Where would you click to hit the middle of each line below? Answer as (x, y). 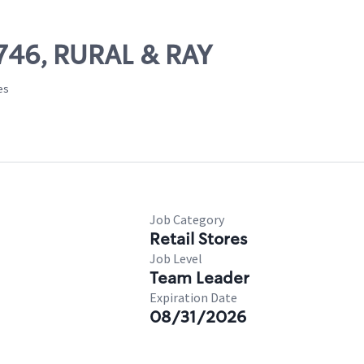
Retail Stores (198, 239)
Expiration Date (193, 297)
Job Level (176, 258)
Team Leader (199, 278)
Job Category (187, 219)
